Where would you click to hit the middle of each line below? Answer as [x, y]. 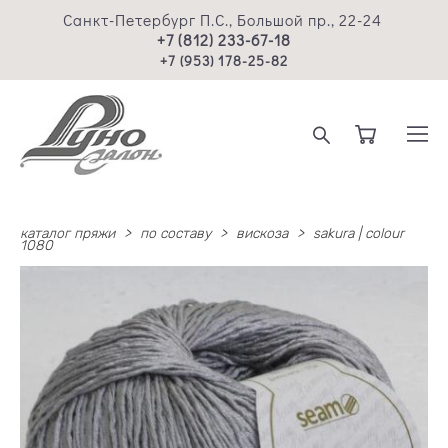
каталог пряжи [67, 233]
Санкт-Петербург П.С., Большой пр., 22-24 [224, 20]
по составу [175, 233]
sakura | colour [358, 233]
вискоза [262, 233]
